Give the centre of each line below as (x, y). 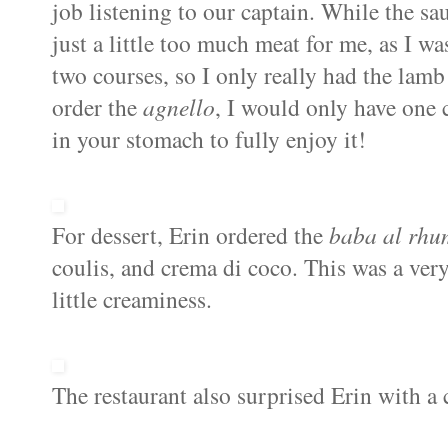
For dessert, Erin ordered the (190, 235)
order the (97, 107)
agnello (179, 107)
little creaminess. (132, 299)
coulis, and (106, 267)
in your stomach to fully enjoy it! (209, 139)
